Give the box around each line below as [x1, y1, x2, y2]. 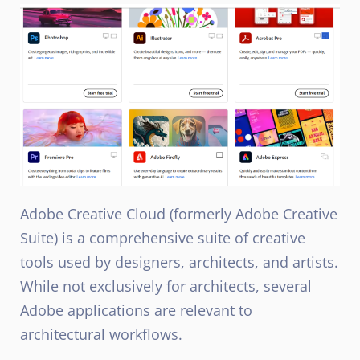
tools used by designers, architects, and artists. [20, 252, 338, 272]
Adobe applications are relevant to [20, 301, 252, 321]
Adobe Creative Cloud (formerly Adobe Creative [20, 204, 337, 224]
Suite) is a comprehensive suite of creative [20, 228, 305, 248]
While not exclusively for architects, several [20, 276, 312, 297]
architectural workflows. [20, 325, 182, 345]
